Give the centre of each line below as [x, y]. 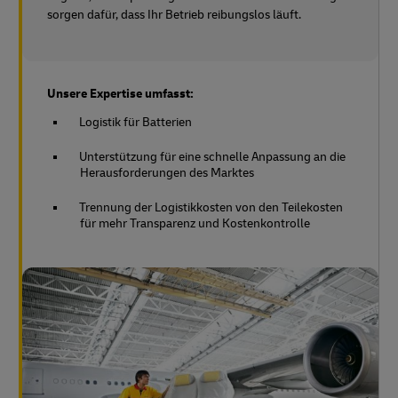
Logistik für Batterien [135, 122]
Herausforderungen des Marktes [167, 172]
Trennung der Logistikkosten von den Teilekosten [211, 207]
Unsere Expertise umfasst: [120, 93]
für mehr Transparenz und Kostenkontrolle [195, 223]
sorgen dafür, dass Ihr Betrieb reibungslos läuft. [174, 14]
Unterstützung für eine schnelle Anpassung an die [212, 156]
